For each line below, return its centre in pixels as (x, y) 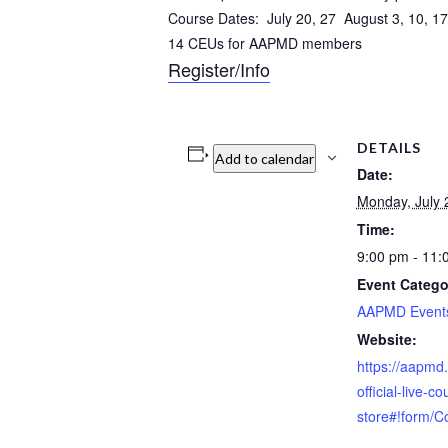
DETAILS (388, 147)
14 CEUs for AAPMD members (265, 42)
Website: (386, 338)
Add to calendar (264, 158)
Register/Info (219, 68)
